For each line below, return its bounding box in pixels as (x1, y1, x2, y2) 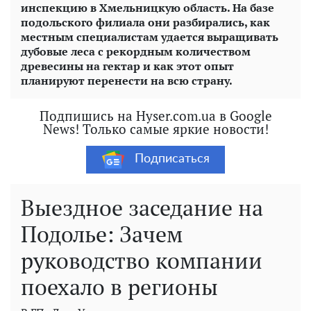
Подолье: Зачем (21, 219, 183, 249)
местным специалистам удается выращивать (21, 28, 278, 44)
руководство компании (21, 245, 262, 275)
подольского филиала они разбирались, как (21, 14, 270, 30)
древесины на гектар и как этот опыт (21, 58, 234, 74)
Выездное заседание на (21, 192, 263, 222)
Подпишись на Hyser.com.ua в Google (39, 106, 272, 124)
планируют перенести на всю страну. (21, 72, 233, 88)
